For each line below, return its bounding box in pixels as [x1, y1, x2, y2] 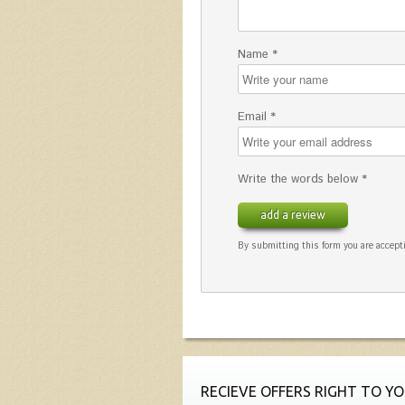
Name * [238, 46, 278, 64]
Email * [238, 108, 276, 127]
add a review [260, 208, 325, 221]
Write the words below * [238, 171, 367, 189]
